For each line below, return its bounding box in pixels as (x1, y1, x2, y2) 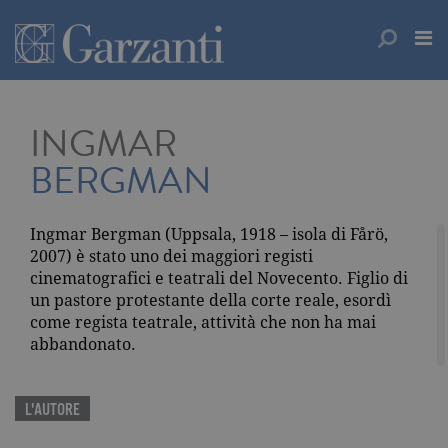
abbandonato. (30, 335, 136, 354)
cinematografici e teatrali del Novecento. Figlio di (30, 269, 408, 288)
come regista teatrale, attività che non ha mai (30, 313, 376, 332)
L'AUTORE (25, 400, 80, 421)
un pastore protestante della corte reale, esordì (30, 291, 391, 310)
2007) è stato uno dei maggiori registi (30, 247, 313, 266)
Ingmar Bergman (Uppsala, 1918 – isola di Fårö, (30, 225, 388, 244)
